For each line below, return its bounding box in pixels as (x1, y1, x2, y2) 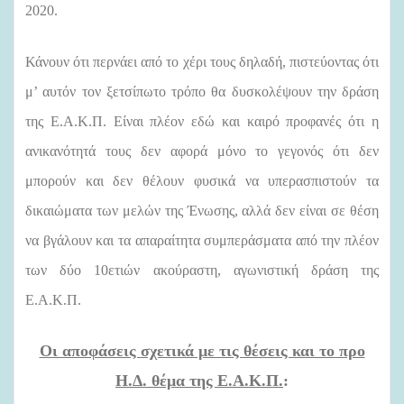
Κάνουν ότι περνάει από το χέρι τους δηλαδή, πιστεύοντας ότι (25, 53, 379, 69)
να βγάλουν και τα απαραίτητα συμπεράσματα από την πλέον (25, 232, 379, 248)
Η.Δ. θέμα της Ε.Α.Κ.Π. (115, 371, 283, 390)
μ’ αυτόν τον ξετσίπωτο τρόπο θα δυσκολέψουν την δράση (25, 83, 379, 99)
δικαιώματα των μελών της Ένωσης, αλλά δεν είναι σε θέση (25, 202, 379, 218)
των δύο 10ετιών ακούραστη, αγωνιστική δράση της (25, 262, 379, 278)
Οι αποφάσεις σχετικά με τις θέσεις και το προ (39, 341, 365, 360)
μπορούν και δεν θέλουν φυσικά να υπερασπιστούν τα (25, 172, 379, 188)
